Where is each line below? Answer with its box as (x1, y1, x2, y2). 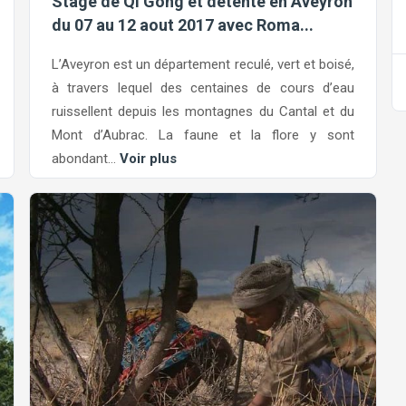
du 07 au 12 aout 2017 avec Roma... (52, 15, 314, 34)
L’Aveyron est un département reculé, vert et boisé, (52, 55, 354, 72)
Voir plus (120, 150, 177, 167)
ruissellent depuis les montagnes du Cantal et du (52, 102, 354, 120)
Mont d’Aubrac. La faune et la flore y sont (52, 126, 354, 143)
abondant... (52, 150, 120, 167)
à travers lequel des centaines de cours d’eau (52, 79, 354, 96)
